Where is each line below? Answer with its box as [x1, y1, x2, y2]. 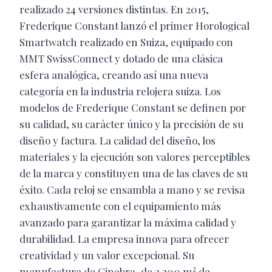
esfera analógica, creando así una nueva [19, 67, 208, 81]
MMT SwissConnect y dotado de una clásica [19, 51, 223, 65]
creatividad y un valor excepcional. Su [19, 248, 194, 262]
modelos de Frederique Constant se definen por [19, 100, 246, 114]
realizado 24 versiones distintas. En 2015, [19, 2, 209, 16]
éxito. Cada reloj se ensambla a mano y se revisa [19, 182, 245, 196]
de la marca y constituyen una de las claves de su [19, 166, 248, 180]
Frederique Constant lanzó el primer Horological [19, 18, 250, 32]
